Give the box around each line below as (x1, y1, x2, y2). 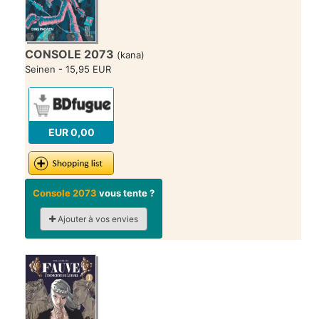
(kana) (117, 49, 145, 61)
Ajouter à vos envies (56, 214, 138, 225)
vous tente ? (97, 187, 155, 199)
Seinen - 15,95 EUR (25, 63, 111, 75)
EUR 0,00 (48, 125, 95, 138)
